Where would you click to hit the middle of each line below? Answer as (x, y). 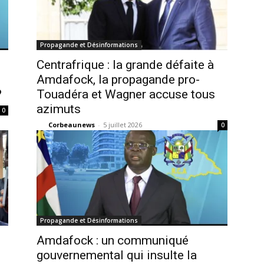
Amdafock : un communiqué (113, 240)
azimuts (59, 109)
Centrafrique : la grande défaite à (125, 65)
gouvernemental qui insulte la (117, 255)
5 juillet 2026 (123, 125)
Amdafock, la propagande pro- (118, 80)
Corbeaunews (72, 125)
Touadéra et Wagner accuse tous (126, 94)
